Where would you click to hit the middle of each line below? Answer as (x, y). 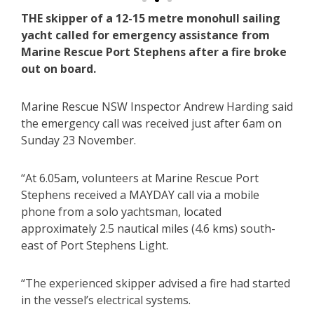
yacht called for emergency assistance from (145, 35)
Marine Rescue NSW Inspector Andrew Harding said (157, 107)
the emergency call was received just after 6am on (151, 124)
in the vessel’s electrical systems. (106, 300)
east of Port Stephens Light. (95, 246)
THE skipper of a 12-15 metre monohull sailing (151, 19)
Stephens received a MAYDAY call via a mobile (140, 195)
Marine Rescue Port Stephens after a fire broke (154, 52)
